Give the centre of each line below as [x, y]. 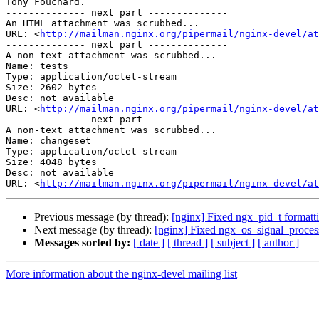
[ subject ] [233, 243]
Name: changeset [48, 141]
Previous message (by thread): [103, 217]
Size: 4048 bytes [51, 162]
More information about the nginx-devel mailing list [121, 274]
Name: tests [37, 66]
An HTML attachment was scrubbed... [103, 23]
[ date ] [149, 243]
